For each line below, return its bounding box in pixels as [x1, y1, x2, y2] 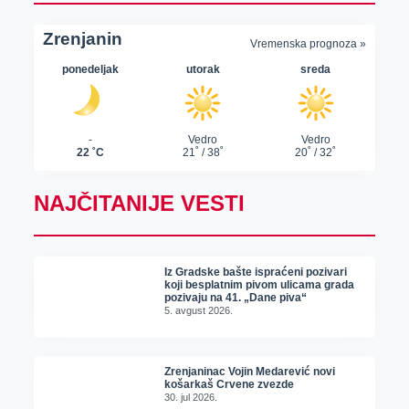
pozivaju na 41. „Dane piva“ [164, 290, 308, 304]
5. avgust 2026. [164, 304, 234, 316]
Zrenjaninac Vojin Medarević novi [164, 364, 336, 378]
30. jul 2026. [164, 391, 218, 403]
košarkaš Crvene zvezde [164, 377, 295, 391]
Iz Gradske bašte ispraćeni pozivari [164, 265, 348, 278]
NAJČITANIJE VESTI [33, 190, 245, 215]
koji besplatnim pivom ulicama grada [164, 278, 355, 291]
